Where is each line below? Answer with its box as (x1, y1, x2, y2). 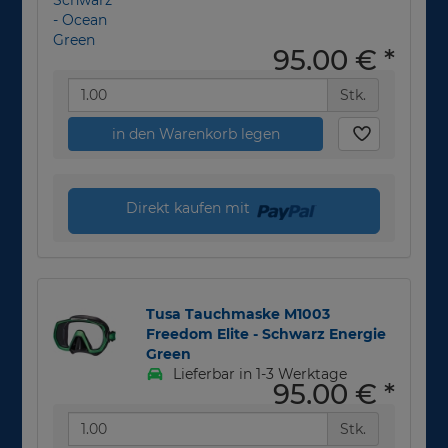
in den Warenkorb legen (111, 124, 280, 143)
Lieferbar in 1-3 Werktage (168, 364, 347, 383)
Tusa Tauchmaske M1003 (146, 304, 331, 323)
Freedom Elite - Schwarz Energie (146, 324, 387, 343)
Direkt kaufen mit (125, 198, 254, 217)
